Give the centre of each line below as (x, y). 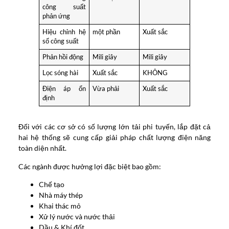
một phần (107, 32)
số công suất (61, 41)
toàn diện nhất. (42, 148)
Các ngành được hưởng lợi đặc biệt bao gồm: (89, 166)
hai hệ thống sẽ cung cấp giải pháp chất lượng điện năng (114, 138)
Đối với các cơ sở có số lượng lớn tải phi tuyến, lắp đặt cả (114, 127)
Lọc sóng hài (61, 73)
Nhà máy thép (61, 195)
